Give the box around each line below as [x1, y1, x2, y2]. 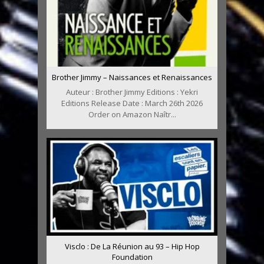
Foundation [111, 252, 153, 263]
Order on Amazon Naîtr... [88, 109, 176, 120]
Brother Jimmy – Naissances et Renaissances [52, 72, 212, 83]
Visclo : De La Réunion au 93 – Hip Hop [64, 241, 200, 252]
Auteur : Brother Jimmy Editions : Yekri [66, 87, 198, 98]
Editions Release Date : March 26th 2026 [61, 98, 203, 109]
